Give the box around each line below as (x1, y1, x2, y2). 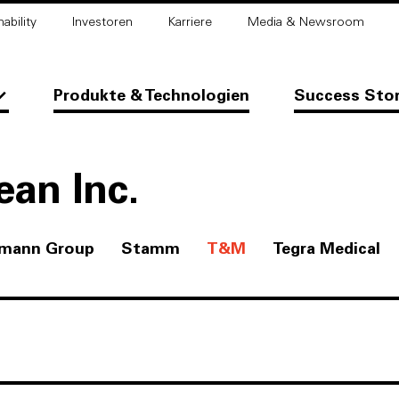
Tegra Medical (273, 241, 380, 257)
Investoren (71, 16, 133, 28)
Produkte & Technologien (53, 88, 249, 104)
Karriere (167, 16, 212, 28)
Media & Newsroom (247, 16, 364, 28)
